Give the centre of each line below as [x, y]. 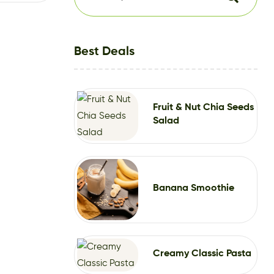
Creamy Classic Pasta [202, 254]
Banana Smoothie [194, 188]
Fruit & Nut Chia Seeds [203, 108]
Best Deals [104, 52]
